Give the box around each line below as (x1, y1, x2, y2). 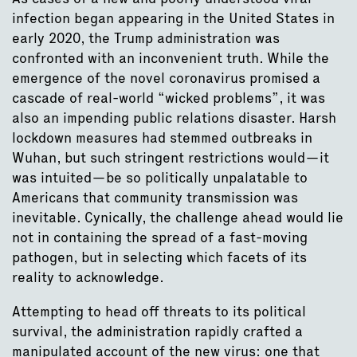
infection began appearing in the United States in (12, 8, 335, 27)
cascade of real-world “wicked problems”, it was (12, 88, 325, 107)
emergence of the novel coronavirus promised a (12, 68, 320, 87)
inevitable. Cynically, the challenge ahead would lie (12, 207, 343, 226)
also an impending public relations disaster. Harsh (12, 108, 336, 127)
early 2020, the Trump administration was (12, 28, 280, 47)
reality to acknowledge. (12, 267, 164, 286)
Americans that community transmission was (12, 187, 298, 206)
